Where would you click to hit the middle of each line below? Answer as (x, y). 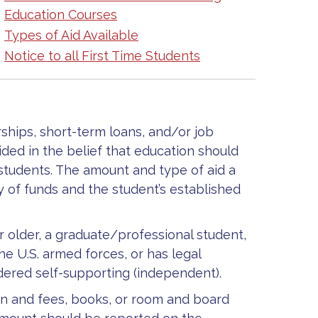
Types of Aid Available (71, 35)
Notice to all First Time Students (102, 56)
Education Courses (61, 15)
